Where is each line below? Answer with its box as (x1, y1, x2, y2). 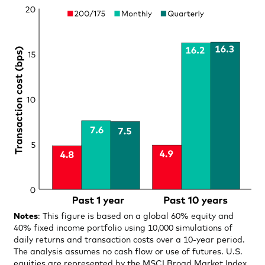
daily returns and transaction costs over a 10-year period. (14, 235, 245, 244)
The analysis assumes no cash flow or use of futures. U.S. (14, 247, 243, 256)
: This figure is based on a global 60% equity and (38, 212, 234, 221)
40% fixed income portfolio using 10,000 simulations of (14, 224, 232, 232)
